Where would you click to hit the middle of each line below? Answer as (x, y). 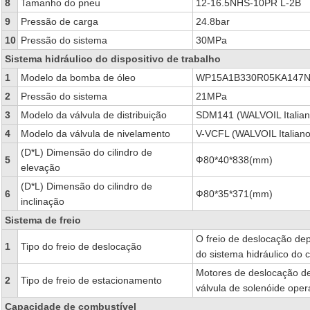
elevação (40, 167)
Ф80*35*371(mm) (234, 194)
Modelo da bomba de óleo (78, 77)
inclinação (42, 201)
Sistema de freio (43, 220)
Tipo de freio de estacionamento (91, 280)
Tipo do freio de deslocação (81, 246)
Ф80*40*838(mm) (234, 160)
